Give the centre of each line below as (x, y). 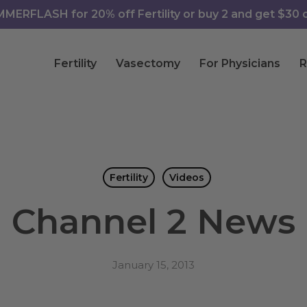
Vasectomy (148, 63)
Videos (186, 177)
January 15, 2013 (153, 265)
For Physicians (240, 63)
